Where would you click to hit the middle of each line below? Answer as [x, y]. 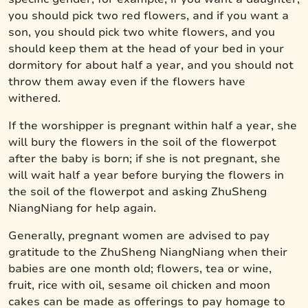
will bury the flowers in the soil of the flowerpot [142, 142]
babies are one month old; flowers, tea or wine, [140, 268]
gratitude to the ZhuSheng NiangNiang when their [148, 252]
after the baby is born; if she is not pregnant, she [144, 158]
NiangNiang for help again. [82, 208]
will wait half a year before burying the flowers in [146, 175]
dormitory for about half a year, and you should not [151, 65]
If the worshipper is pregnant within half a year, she [153, 125]
